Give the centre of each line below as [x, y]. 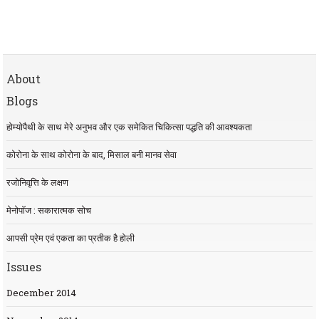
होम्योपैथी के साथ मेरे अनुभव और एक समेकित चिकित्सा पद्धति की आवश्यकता [129, 127]
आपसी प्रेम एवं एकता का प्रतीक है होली [70, 238]
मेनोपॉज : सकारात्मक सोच [48, 210]
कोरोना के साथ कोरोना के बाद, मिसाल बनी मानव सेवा [91, 155]
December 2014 [41, 293]
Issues [23, 267]
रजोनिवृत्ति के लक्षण [37, 183]
